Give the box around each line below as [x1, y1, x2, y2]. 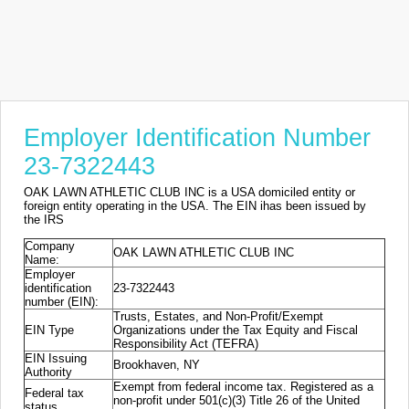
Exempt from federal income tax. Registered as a [113, 380, 373, 394]
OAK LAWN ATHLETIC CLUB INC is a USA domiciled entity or [24, 185, 355, 199]
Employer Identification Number [24, 124, 371, 152]
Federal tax [25, 386, 84, 401]
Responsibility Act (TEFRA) [113, 337, 258, 351]
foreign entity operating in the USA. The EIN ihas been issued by [24, 199, 366, 213]
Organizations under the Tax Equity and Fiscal [113, 323, 358, 338]
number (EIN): [25, 295, 99, 309]
